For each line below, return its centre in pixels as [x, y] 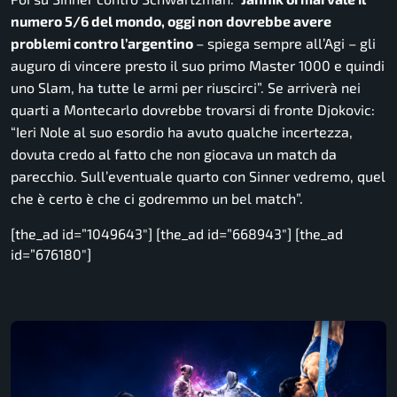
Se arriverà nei [312, 88]
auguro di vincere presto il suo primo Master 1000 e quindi [198, 66]
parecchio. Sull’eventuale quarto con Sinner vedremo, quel [198, 176]
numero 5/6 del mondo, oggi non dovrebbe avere [171, 21]
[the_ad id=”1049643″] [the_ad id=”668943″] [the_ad [177, 234]
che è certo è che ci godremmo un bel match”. [157, 198]
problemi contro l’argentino [103, 43]
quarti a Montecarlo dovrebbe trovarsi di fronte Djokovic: [193, 110]
